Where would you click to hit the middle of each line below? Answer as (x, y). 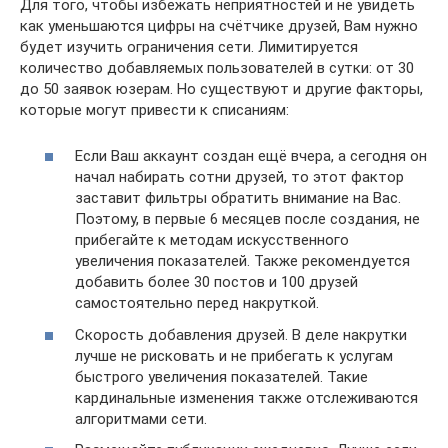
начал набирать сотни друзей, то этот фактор (239, 177)
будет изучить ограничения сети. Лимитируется (189, 46)
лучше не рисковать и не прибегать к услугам (234, 355)
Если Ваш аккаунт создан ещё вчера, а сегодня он (251, 156)
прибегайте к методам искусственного (212, 240)
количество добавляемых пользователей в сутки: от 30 (217, 67)
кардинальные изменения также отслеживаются (246, 397)
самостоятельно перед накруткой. (197, 303)
